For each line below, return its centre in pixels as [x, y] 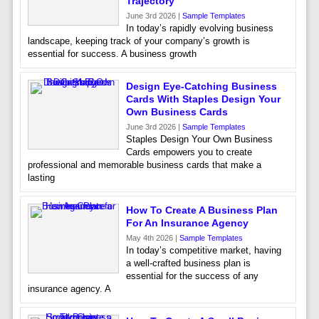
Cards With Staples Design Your [203, 99]
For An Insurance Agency [187, 223]
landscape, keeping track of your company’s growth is [138, 41]
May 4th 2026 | [152, 238]
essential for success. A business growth [112, 54]
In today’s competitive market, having [203, 250]
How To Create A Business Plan [202, 210]
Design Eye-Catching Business [201, 86]
